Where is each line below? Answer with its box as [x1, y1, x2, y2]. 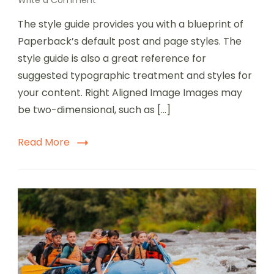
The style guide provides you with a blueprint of [18, 17, 243, 32]
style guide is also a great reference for [18, 51, 206, 66]
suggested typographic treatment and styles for [18, 68, 252, 83]
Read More [18, 135, 70, 150]
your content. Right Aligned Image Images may [18, 86, 242, 100]
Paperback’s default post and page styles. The [18, 34, 242, 49]
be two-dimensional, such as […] [18, 103, 171, 117]
